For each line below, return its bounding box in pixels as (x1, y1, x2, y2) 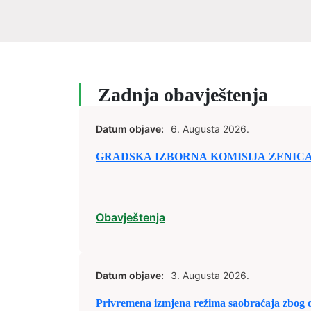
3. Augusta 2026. (171, 269, 249, 281)
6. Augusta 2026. (171, 123, 249, 135)
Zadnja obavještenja (98, 84, 268, 106)
